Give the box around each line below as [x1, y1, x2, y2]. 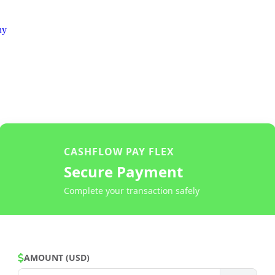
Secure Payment [64, 161, 183, 182]
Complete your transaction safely [64, 185, 199, 196]
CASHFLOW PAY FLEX [64, 145, 174, 158]
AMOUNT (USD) [24, 252, 90, 263]
